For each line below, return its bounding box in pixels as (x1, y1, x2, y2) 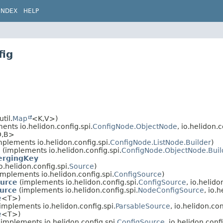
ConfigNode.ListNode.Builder (110, 138, 211, 146)
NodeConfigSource (138, 186, 204, 194)
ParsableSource (115, 202, 170, 210)
